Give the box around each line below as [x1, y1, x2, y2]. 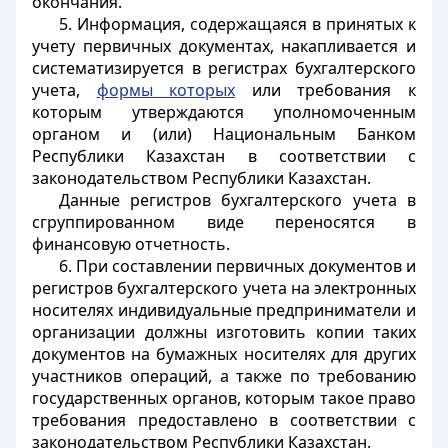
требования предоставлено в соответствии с [32, 409, 416, 431]
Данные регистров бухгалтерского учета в [58, 189, 416, 211]
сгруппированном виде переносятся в [32, 211, 416, 233]
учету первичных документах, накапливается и [32, 35, 416, 57]
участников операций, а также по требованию [32, 365, 416, 387]
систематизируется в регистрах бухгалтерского [32, 57, 416, 79]
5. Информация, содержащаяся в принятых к [58, 13, 416, 35]
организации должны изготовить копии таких [32, 321, 416, 343]
